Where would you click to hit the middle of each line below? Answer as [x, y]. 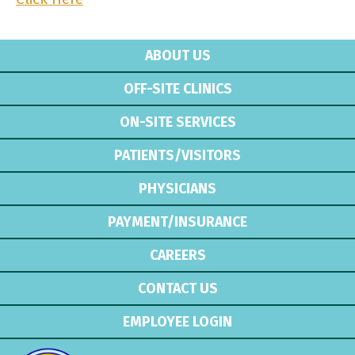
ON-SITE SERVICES [177, 122]
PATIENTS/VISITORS [177, 156]
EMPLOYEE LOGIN [177, 322]
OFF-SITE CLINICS [177, 89]
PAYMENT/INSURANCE [177, 222]
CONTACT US [177, 289]
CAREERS [177, 256]
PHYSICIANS [177, 189]
